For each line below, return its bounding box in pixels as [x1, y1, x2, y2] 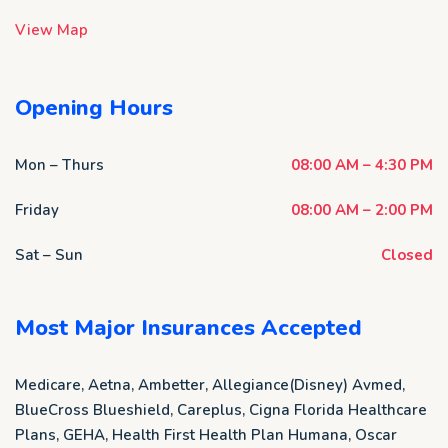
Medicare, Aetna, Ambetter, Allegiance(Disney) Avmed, [15, 375, 405, 395]
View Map [15, 20, 88, 40]
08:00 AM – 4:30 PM [291, 155, 433, 175]
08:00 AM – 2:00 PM [291, 200, 433, 220]
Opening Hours [15, 93, 173, 123]
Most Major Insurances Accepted [15, 313, 362, 343]
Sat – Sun [15, 245, 83, 265]
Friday [15, 200, 59, 220]
